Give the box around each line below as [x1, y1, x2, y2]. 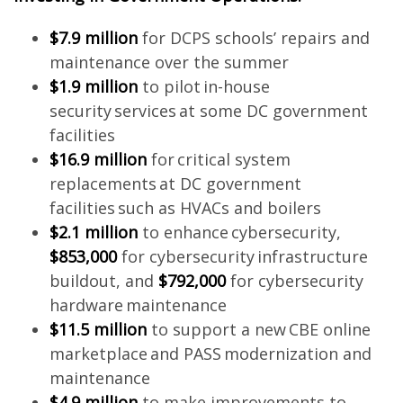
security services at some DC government [49, 100, 368, 121]
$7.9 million [49, 27, 138, 49]
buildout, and [49, 270, 158, 291]
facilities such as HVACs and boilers [49, 197, 326, 219]
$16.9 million [49, 148, 147, 170]
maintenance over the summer [49, 51, 293, 73]
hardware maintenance [49, 294, 234, 316]
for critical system [146, 148, 291, 170]
